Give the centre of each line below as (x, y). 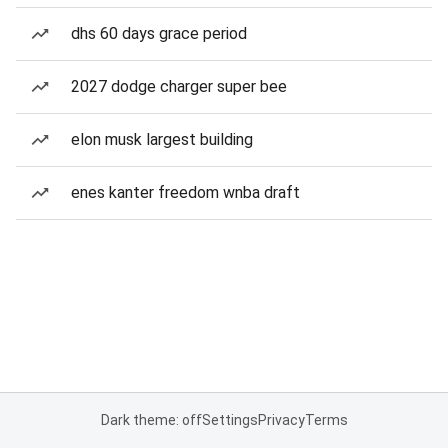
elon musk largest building (162, 139)
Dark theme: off (151, 420)
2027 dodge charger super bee (179, 86)
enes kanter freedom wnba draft (185, 192)
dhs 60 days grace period (159, 33)
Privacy (281, 420)
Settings (229, 420)
